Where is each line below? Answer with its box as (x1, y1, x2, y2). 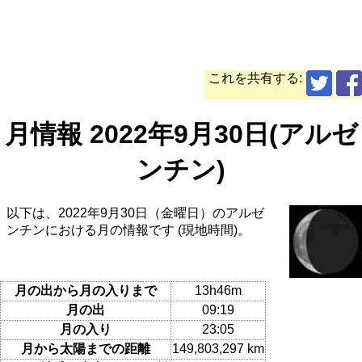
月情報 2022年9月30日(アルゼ (4, 119, 358, 149)
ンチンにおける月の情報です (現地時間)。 (6, 223, 250, 238)
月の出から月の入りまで (15, 283, 157, 297)
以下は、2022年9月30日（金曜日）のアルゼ (6, 206, 264, 221)
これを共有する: (208, 71, 302, 86)
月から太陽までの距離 (21, 341, 150, 356)
